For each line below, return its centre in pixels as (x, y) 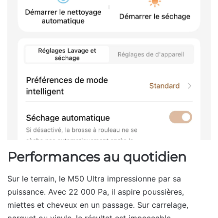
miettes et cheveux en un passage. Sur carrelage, (98, 205)
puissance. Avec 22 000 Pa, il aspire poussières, (96, 192)
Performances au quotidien (97, 157)
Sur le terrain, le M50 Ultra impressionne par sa (94, 179)
